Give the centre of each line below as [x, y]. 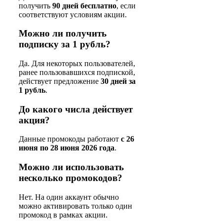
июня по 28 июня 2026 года [67, 148]
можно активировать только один [75, 206]
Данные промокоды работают [70, 139]
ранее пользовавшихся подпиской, [77, 73]
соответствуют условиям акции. [73, 14]
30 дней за [118, 81]
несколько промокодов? [71, 178]
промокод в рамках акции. [63, 215]
